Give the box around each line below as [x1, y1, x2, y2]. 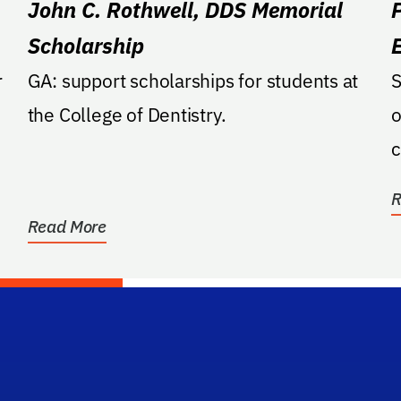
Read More [27, 216, 107, 238]
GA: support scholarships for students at [27, 68, 359, 94]
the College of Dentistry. [27, 102, 226, 128]
